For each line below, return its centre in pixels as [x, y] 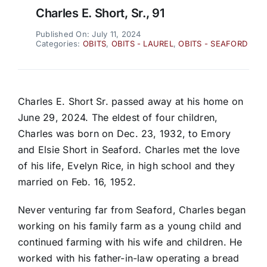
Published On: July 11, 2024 [88, 34]
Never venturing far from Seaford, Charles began [132, 210]
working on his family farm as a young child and [130, 226]
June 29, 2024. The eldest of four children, [118, 118]
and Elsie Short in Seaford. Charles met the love [129, 150]
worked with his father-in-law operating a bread [128, 258]
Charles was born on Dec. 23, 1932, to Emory [124, 134]
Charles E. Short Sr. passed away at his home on [131, 102]
